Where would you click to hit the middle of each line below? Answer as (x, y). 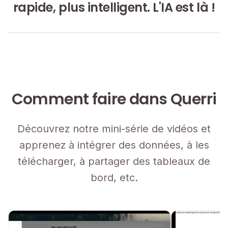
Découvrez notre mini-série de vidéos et (114, 129)
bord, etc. (114, 178)
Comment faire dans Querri (114, 99)
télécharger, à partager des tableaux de (114, 161)
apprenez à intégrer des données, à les (114, 145)
